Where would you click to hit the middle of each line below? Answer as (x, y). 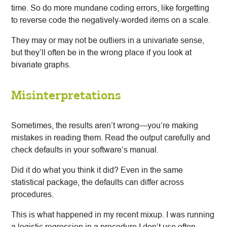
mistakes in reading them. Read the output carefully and (111, 138)
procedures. (32, 195)
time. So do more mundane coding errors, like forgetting (110, 8)
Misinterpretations (66, 95)
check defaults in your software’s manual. (85, 150)
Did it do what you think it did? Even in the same (97, 170)
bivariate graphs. (41, 65)
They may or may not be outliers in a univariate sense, (108, 41)
